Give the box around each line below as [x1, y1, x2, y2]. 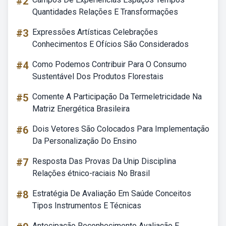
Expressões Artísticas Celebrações [32, 27, 158, 37]
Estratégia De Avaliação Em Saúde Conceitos [32, 189, 191, 198]
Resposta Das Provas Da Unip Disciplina [32, 156, 176, 166]
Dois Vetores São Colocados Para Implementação [32, 124, 209, 134]
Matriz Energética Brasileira [32, 104, 130, 114]
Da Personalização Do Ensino [32, 136, 137, 146]
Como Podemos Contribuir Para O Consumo [32, 60, 187, 69]
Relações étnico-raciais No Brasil [32, 168, 150, 178]
